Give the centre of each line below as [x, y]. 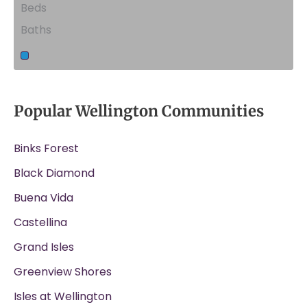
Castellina [40, 223]
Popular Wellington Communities [139, 111]
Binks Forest [46, 149]
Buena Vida [44, 198]
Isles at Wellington [63, 297]
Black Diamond [54, 173]
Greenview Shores [63, 272]
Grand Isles [44, 247]
